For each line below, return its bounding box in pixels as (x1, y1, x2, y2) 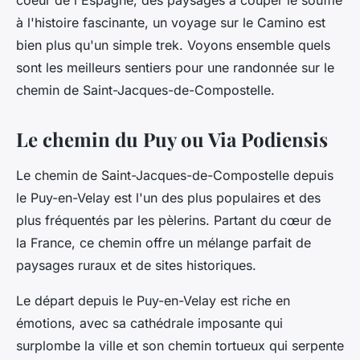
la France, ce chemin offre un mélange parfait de (16, 235, 311, 252)
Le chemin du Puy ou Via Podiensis (16, 126, 328, 153)
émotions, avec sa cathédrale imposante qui (16, 315, 283, 332)
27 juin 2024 (57, 6, 125, 21)
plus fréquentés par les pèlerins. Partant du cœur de (16, 212, 331, 229)
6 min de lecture (132, 6, 219, 21)
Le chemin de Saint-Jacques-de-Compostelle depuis (16, 167, 333, 184)
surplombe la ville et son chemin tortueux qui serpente (16, 337, 344, 354)
